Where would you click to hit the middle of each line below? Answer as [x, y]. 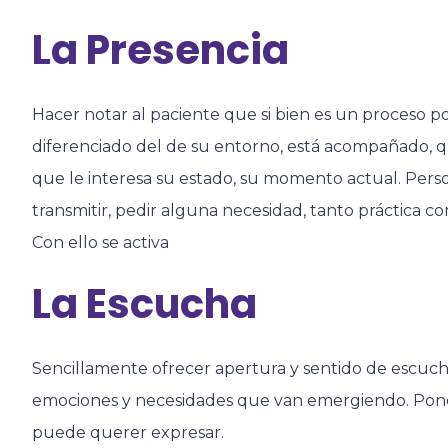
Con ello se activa [100, 242]
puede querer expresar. [128, 432]
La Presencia [160, 49]
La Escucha [144, 303]
